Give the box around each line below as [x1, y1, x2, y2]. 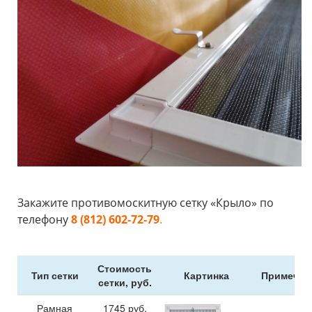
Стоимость [97, 260, 152, 275]
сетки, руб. [97, 274, 152, 289]
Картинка [184, 267, 229, 282]
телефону [17, 211, 71, 227]
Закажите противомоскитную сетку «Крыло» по [17, 194, 274, 210]
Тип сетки [31, 267, 79, 282]
